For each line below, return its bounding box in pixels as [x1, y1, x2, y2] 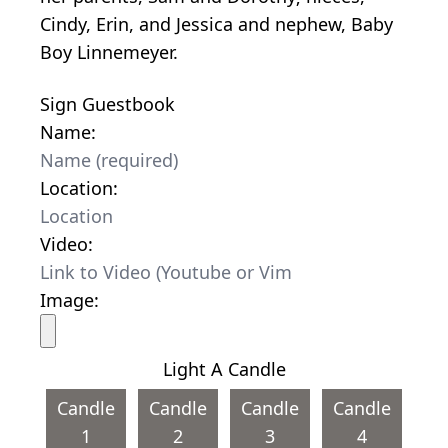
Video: [40, 231, 93, 256]
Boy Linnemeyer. [40, 39, 178, 64]
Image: [40, 287, 99, 312]
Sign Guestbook [40, 91, 175, 116]
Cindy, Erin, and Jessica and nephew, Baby [40, 11, 393, 36]
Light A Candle [162, 356, 286, 381]
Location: [40, 175, 118, 200]
